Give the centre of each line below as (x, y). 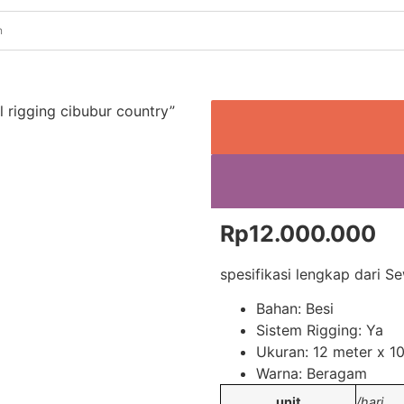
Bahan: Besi (295, 309)
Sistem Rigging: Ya (320, 331)
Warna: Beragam (312, 374)
